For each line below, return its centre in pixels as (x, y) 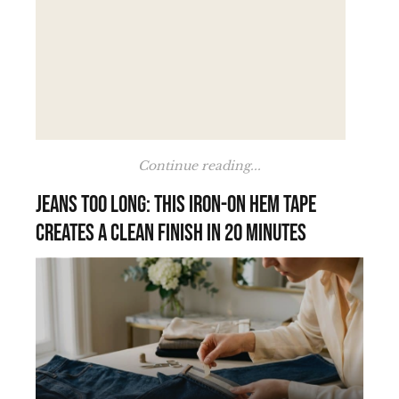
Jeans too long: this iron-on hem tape (176, 206)
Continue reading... (199, 166)
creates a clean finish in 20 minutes (171, 234)
